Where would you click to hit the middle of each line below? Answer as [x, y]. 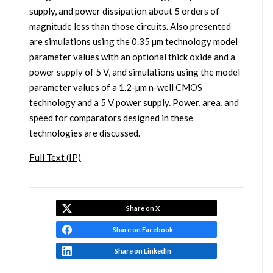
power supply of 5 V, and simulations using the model [134, 72]
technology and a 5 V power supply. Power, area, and [134, 103]
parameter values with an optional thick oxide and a [132, 57]
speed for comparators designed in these [111, 118]
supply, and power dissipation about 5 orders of [124, 11]
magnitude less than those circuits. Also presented [130, 27]
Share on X [143, 208]
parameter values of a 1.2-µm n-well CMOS [115, 87]
